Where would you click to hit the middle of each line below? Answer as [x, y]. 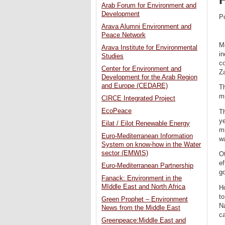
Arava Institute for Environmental [149, 48]
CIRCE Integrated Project [138, 99]
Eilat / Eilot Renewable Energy [146, 124]
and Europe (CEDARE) [135, 86]
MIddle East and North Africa [143, 187]
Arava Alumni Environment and [146, 27]
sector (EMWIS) [125, 153]
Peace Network [124, 35]
